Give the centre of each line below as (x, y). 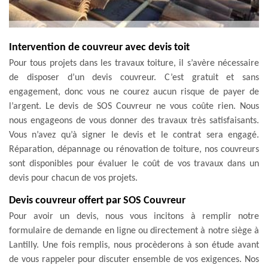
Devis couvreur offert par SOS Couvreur (97, 200)
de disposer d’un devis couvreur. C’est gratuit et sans (134, 77)
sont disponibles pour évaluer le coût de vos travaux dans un (134, 164)
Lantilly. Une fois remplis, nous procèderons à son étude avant (134, 245)
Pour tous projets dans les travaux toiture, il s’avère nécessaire (134, 63)
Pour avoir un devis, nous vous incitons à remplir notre (134, 216)
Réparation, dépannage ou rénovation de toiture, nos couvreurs (134, 149)
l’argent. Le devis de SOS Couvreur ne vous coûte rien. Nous (134, 106)
